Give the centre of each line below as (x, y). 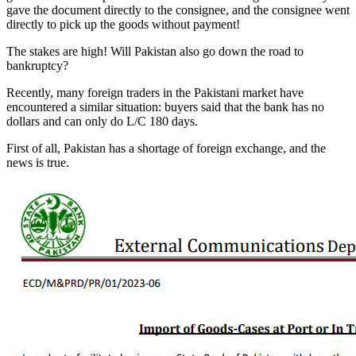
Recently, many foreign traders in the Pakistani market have (155, 92)
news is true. (38, 162)
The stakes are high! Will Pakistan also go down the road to (155, 51)
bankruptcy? (37, 65)
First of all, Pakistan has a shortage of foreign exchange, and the (166, 148)
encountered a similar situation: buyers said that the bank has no (165, 106)
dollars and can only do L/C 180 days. (102, 121)
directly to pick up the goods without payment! (123, 24)
